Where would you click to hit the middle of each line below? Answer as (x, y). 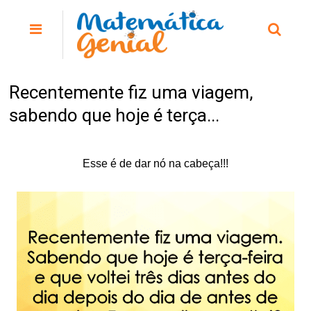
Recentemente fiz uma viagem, (132, 92)
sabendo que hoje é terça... (115, 115)
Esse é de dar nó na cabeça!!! (155, 163)
